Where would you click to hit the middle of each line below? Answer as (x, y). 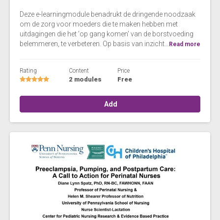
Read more (185, 44)
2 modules (85, 79)
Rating (28, 70)
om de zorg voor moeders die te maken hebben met (99, 24)
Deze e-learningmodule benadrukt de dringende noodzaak (108, 14)
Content (79, 70)
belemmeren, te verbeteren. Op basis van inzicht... (94, 43)
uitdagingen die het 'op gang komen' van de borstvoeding (107, 34)
